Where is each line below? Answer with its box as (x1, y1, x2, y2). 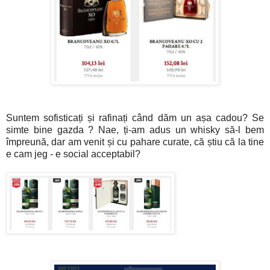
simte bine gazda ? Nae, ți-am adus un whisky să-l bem (6, 125, 264, 136)
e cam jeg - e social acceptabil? (6, 149, 143, 160)
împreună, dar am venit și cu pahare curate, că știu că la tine (6, 137, 264, 148)
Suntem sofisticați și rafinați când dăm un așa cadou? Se (6, 113, 264, 124)
